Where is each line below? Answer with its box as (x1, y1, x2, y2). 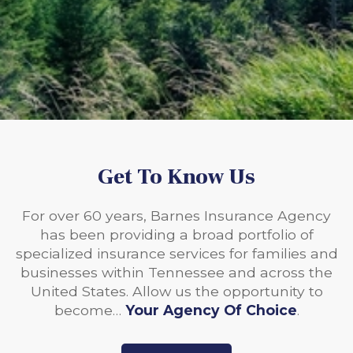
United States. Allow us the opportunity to (30, 283, 323, 299)
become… (54, 302, 125, 318)
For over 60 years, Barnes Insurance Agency (22, 207, 331, 224)
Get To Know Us (98, 163, 255, 191)
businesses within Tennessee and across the (20, 264, 333, 281)
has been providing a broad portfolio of (39, 226, 314, 243)
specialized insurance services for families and (15, 245, 338, 262)
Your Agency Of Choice (124, 302, 297, 318)
